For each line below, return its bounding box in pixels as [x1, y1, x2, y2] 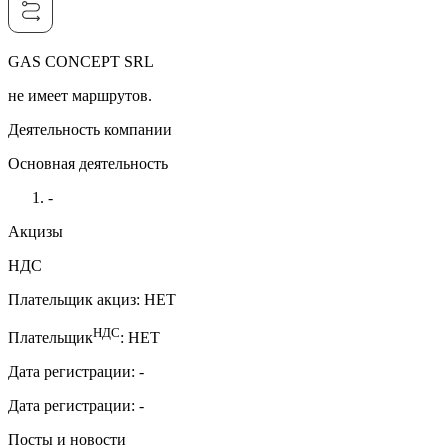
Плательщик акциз [8, 290, 136, 308]
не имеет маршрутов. [8, 86, 152, 104]
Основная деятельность [8, 154, 168, 172]
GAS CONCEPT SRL [8, 52, 154, 70]
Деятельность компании [8, 120, 172, 138]
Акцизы [8, 222, 63, 240]
